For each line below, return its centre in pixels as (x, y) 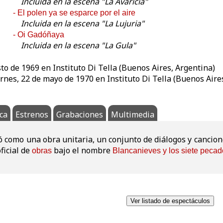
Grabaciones (80, 115)
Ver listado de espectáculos (170, 201)
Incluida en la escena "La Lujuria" (83, 24)
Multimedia (133, 115)
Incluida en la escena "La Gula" (78, 46)
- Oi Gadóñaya (39, 35)
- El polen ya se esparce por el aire (74, 13)
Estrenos (32, 115)
